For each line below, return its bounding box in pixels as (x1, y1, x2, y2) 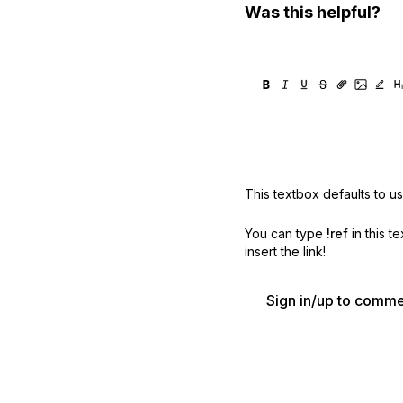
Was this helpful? (245, 3, 381, 22)
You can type (245, 226, 323, 241)
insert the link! (245, 244, 326, 259)
